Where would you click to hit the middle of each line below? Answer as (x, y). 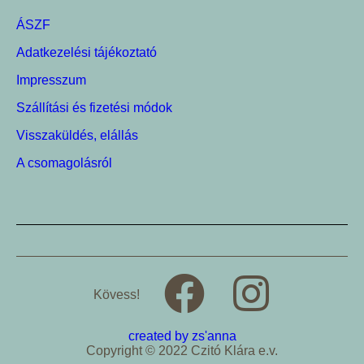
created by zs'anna (182, 336)
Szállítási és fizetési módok (94, 107)
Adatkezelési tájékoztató (87, 52)
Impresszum (51, 80)
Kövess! (116, 294)
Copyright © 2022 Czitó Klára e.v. (182, 350)
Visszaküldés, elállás (77, 135)
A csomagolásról (64, 162)
